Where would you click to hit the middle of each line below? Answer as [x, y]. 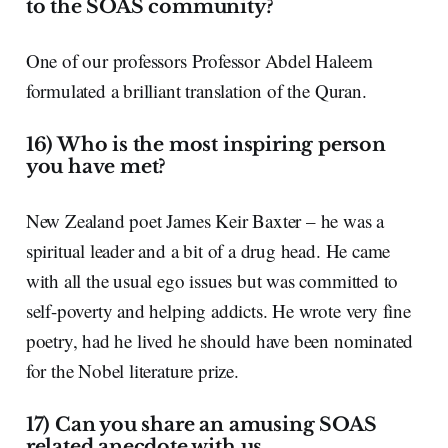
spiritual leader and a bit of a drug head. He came [208, 250]
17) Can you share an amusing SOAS [201, 424]
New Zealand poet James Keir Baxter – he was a [205, 220]
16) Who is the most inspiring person [205, 144]
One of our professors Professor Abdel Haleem [199, 60]
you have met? [96, 166]
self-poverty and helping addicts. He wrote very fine [218, 310]
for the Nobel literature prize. [132, 370]
